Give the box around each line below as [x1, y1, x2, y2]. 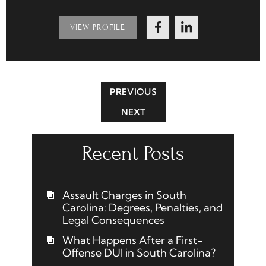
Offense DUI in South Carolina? [62, 246, 216, 260]
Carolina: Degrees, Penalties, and [62, 201, 223, 215]
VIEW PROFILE [69, 23, 125, 32]
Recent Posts [82, 142, 184, 166]
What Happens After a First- [62, 233, 203, 248]
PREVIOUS [109, 87, 157, 98]
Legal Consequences [62, 213, 164, 227]
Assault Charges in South [62, 188, 186, 202]
